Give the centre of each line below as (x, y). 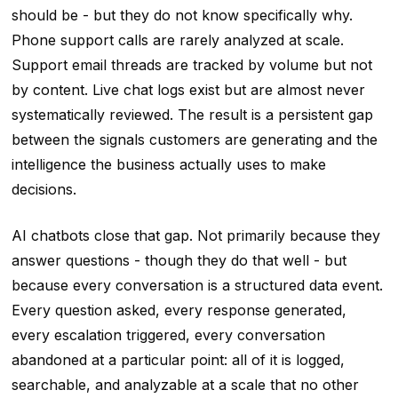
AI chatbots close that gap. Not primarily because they (195, 236)
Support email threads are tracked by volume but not (191, 65)
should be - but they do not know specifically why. (182, 16)
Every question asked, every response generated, (179, 310)
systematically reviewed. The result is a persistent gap (192, 115)
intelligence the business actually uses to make (168, 165)
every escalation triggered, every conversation (168, 335)
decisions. (44, 190)
